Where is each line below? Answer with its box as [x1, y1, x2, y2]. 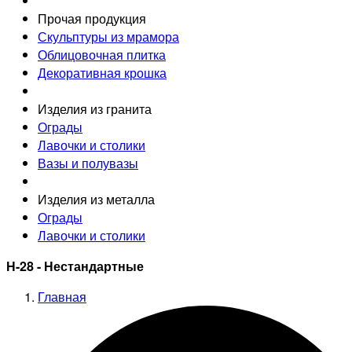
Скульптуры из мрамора [38, 27, 179, 46]
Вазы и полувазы [38, 153, 138, 172]
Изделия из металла [38, 189, 155, 208]
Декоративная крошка [38, 63, 167, 82]
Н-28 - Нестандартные [6, 256, 144, 275]
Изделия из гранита [38, 99, 152, 118]
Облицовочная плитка [38, 45, 166, 64]
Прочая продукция [38, 9, 146, 27]
